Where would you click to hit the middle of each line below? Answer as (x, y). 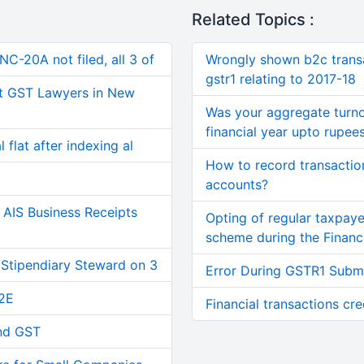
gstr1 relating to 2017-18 (280, 79)
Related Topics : (253, 19)
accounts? (236, 184)
